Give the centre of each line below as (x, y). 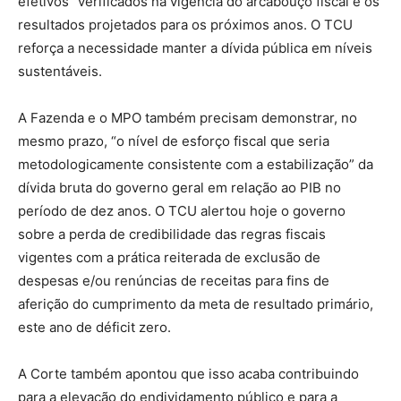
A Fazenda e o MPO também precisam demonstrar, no (188, 117)
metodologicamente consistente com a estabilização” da (196, 164)
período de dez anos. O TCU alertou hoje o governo (182, 210)
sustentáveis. (60, 71)
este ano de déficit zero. (94, 327)
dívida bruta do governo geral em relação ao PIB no (179, 187)
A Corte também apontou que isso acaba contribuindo (188, 373)
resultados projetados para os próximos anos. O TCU (185, 24)
